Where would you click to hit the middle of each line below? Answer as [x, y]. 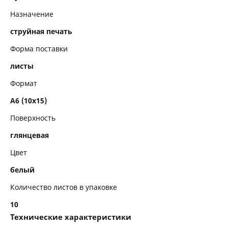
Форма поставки [39, 49]
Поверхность [33, 118]
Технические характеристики [71, 217]
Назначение [32, 14]
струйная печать [41, 31]
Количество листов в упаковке [64, 187]
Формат [24, 83]
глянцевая [30, 135]
